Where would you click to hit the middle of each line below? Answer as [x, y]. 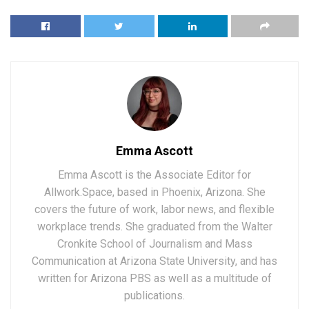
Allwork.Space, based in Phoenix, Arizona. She [154, 192]
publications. [154, 296]
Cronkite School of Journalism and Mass [154, 244]
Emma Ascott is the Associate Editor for [154, 175]
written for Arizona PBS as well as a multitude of [154, 279]
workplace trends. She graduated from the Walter [154, 227]
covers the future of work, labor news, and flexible [154, 210]
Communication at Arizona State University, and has [154, 261]
